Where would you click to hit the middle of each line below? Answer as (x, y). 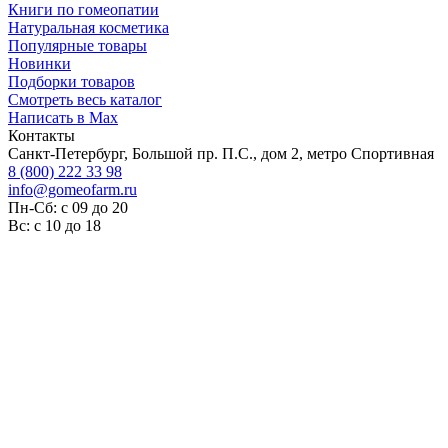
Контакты (41, 135)
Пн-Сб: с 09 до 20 (68, 207)
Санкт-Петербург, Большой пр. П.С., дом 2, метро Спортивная (221, 153)
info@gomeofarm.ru (72, 189)
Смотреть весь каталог (85, 99)
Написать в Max (63, 117)
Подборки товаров (71, 81)
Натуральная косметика (88, 27)
